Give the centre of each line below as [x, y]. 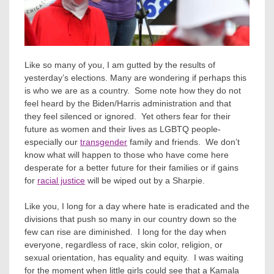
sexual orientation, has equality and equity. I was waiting [134, 257]
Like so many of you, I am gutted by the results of [120, 65]
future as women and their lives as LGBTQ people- [123, 129]
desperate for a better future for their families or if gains [131, 168]
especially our [52, 142]
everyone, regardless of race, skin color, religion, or [124, 245]
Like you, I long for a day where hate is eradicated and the [137, 206]
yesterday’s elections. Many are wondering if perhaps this [135, 78]
